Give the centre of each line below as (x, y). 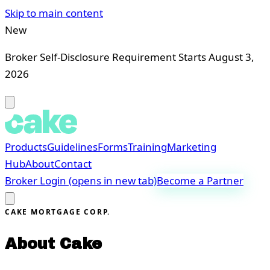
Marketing (192, 147)
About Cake (53, 244)
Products (26, 147)
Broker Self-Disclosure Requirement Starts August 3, (130, 57)
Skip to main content (54, 13)
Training (147, 147)
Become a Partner (200, 181)
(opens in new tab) (113, 181)
